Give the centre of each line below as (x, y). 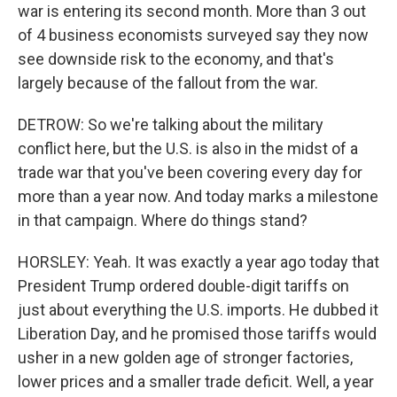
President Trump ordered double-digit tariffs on (183, 286)
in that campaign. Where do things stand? (163, 221)
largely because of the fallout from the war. (168, 83)
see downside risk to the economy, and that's (176, 59)
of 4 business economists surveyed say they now (193, 35)
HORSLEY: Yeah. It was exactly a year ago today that (198, 262)
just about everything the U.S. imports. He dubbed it (198, 310)
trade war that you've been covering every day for (190, 173)
